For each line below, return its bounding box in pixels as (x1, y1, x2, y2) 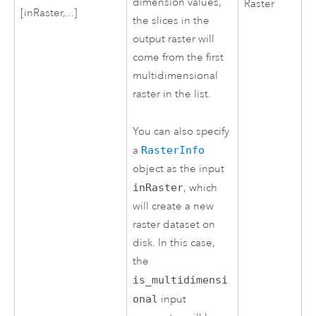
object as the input (133, 162, 225, 176)
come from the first (133, 51, 224, 65)
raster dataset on (133, 217, 216, 231)
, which (183, 181, 218, 195)
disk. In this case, (133, 236, 216, 250)
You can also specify (133, 124, 230, 138)
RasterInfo (141, 143, 205, 157)
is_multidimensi (133, 273, 229, 286)
